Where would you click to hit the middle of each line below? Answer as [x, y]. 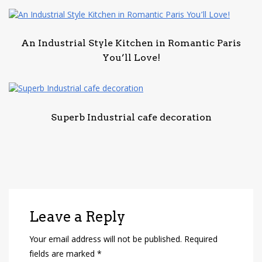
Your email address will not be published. [106, 240]
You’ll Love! [131, 58]
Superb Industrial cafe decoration [131, 117]
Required [201, 240]
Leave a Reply [77, 216]
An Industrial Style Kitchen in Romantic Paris [131, 43]
